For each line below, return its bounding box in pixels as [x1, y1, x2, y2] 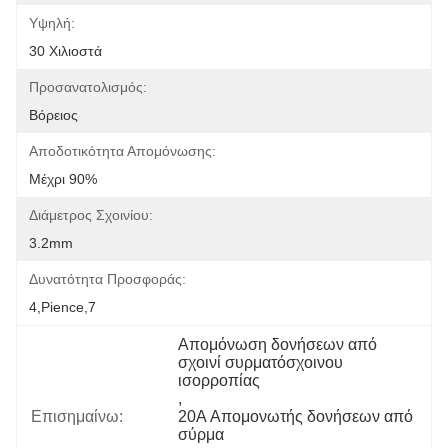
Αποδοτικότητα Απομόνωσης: [29, 143, 216, 159]
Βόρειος [29, 107, 78, 123]
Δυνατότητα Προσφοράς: [29, 271, 186, 287]
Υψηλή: [29, 15, 75, 31]
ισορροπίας [178, 372, 261, 389]
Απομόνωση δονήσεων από [178, 336, 378, 353]
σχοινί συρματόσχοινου [178, 354, 344, 371]
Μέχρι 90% [29, 171, 97, 187]
